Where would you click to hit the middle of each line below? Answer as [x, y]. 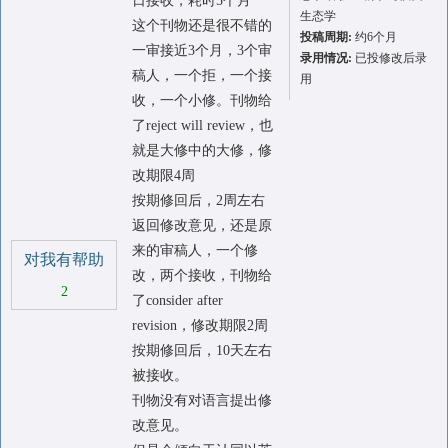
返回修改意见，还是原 [202, 225]
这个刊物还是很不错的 [202, 25]
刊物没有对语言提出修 [202, 400]
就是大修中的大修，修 [202, 150]
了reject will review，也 [202, 125]
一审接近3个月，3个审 [202, 50]
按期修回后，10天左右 [202, 350]
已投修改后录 [389, 58]
